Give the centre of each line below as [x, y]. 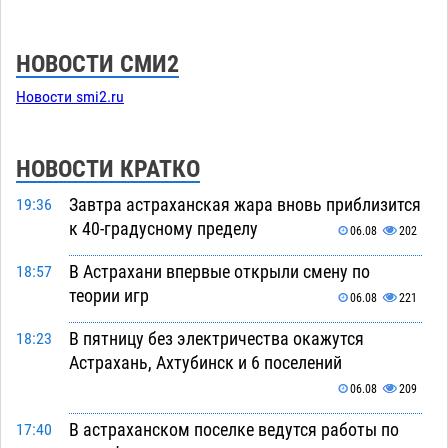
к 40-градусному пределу [163, 228]
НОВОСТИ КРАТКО [108, 168]
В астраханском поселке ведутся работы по [233, 429]
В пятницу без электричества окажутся [216, 338]
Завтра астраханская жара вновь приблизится [244, 204]
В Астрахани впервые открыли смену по [219, 271]
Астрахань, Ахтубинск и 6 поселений [205, 362]
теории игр [108, 295]
